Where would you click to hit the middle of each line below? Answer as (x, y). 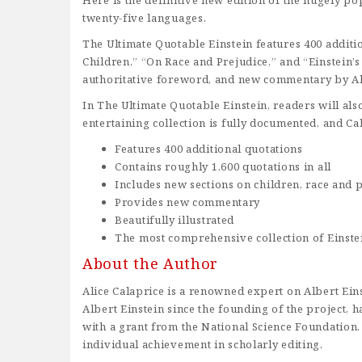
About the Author (151, 263)
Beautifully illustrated (175, 220)
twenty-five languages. (145, 18)
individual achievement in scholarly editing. (203, 344)
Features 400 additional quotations (209, 149)
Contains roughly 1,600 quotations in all (223, 166)
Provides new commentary (188, 202)
